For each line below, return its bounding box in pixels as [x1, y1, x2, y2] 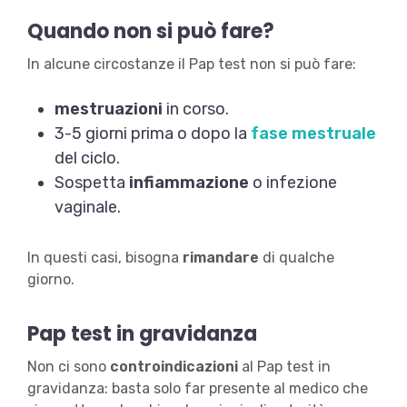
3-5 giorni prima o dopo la [54, 124, 251, 144]
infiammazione [128, 173, 249, 194]
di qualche [258, 249, 334, 267]
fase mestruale [250, 124, 376, 144]
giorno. [26, 271, 74, 289]
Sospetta [54, 173, 129, 194]
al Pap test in [237, 358, 331, 376]
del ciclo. [54, 148, 120, 169]
